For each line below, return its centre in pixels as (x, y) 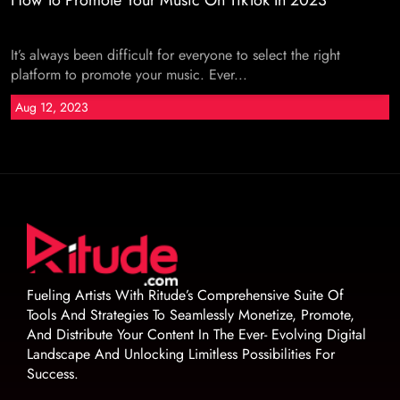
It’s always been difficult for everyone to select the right (175, 55)
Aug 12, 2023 (52, 107)
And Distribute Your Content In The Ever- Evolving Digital (196, 334)
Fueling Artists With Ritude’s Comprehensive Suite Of (185, 295)
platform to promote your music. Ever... (129, 75)
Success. (53, 373)
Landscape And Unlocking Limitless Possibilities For (181, 354)
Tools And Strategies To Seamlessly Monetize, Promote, (191, 314)
